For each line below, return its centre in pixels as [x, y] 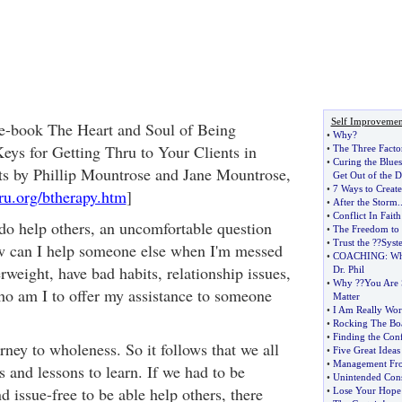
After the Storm [365, 202]
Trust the [351, 242]
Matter [346, 296]
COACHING [358, 256]
